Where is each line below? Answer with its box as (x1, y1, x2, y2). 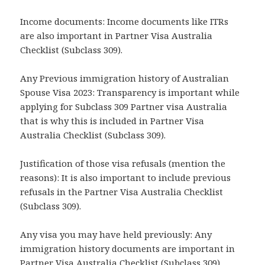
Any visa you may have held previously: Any (20, 228, 212, 241)
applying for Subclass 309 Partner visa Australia (20, 101, 228, 113)
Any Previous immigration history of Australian (20, 72, 230, 85)
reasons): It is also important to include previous (20, 172, 231, 184)
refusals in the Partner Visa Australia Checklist (20, 186, 224, 198)
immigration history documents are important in (20, 243, 235, 255)
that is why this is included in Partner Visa (20, 115, 205, 127)
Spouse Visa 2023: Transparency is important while (20, 86, 240, 99)
